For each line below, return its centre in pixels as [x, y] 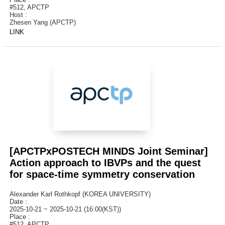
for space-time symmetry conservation [102, 174]
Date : [20, 201]
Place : [22, 216]
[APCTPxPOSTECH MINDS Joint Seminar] [108, 151]
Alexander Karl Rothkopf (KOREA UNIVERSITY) [80, 194]
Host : [20, 15]
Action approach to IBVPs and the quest [105, 162]
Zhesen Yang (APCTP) [42, 22]
